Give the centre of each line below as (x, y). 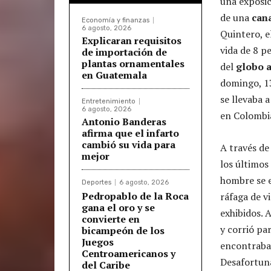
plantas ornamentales (133, 63)
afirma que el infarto (130, 133)
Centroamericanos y (129, 253)
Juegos (98, 242)
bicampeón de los (123, 230)
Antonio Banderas (124, 121)
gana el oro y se (118, 207)
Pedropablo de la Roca (135, 196)
